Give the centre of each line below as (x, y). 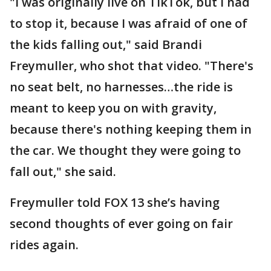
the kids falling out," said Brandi (106, 44)
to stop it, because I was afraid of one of (129, 23)
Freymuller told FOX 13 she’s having (115, 202)
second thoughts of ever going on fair (121, 224)
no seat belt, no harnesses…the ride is (121, 87)
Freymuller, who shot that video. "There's (132, 66)
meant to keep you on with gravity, (113, 108)
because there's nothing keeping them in (131, 129)
